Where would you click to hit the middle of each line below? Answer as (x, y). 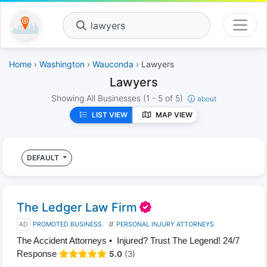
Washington (62, 64)
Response (37, 254)
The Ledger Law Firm (77, 207)
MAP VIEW (174, 115)
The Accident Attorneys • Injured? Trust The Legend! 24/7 (128, 240)
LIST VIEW (109, 115)
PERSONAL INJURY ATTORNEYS (165, 224)
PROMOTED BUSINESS (67, 224)
